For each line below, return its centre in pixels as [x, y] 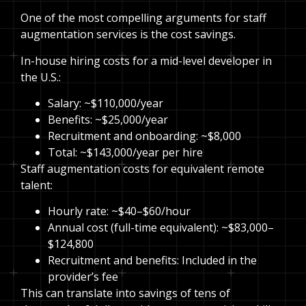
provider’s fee [83, 277]
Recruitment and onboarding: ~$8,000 [144, 136]
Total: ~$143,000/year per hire [125, 152]
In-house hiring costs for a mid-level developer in [146, 60]
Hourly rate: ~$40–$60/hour [119, 211]
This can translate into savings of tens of [125, 293]
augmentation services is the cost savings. [128, 34]
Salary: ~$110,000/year [106, 103]
